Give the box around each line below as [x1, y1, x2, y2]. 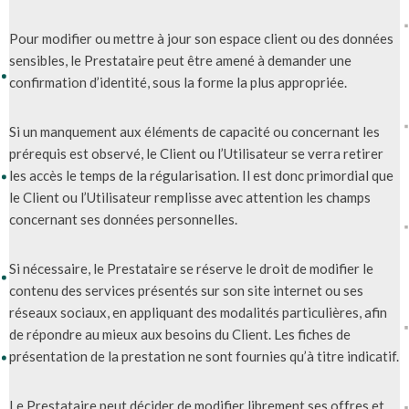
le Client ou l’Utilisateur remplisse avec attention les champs [9, 188, 371, 205]
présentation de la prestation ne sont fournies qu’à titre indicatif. [9, 347, 399, 364]
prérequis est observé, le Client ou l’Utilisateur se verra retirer [9, 144, 383, 162]
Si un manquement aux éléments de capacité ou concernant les [9, 122, 380, 140]
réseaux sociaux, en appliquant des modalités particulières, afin [9, 303, 387, 320]
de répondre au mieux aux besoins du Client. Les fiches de [9, 325, 351, 342]
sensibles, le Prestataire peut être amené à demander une [9, 51, 351, 68]
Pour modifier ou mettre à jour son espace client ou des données [9, 29, 393, 47]
